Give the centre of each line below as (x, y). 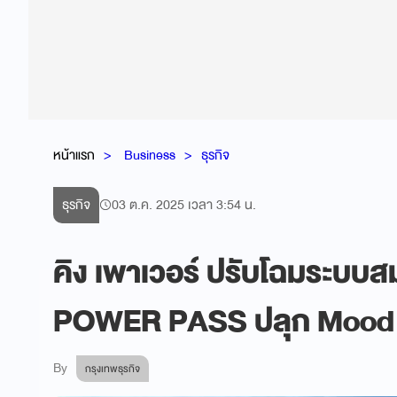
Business (150, 155)
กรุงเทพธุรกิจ (113, 369)
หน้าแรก (74, 155)
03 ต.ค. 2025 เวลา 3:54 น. (184, 205)
